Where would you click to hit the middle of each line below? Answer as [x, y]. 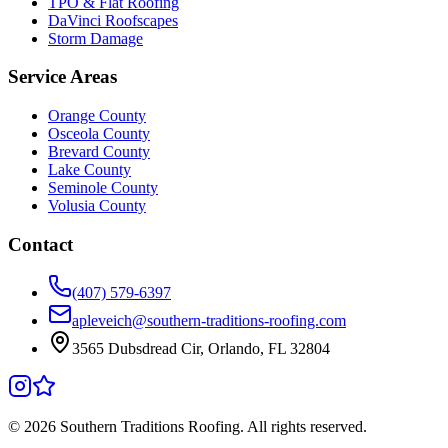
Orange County [97, 115]
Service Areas [62, 77]
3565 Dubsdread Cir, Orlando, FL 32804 [201, 349]
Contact [40, 244]
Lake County [89, 169]
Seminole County [103, 187]
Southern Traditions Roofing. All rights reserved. [211, 427]
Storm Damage [95, 38]
